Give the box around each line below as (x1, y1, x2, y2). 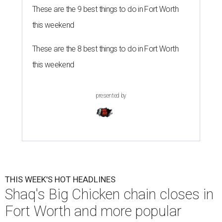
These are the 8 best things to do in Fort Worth (32, 44, 178, 54)
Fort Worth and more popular (5, 203, 181, 220)
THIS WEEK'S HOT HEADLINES (5, 174, 115, 184)
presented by (96, 92, 126, 99)
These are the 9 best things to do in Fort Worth (32, 4, 178, 14)
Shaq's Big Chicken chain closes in (5, 186, 214, 203)
